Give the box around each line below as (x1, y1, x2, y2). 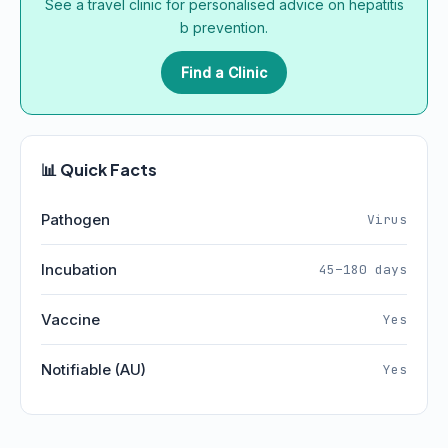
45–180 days (319, 260, 407, 278)
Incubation (41, 260, 117, 279)
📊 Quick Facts (41, 159, 157, 180)
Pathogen (41, 210, 110, 229)
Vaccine (41, 310, 100, 329)
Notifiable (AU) (41, 360, 146, 379)
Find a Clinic (181, 64, 267, 81)
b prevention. (180, 19, 268, 36)
